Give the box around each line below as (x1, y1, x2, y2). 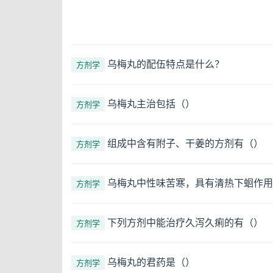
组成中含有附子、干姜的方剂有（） (107, 136, 263, 150)
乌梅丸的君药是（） (107, 255, 195, 269)
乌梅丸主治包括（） (107, 96, 195, 110)
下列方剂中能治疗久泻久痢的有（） (107, 215, 263, 229)
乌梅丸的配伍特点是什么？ (107, 57, 224, 71)
